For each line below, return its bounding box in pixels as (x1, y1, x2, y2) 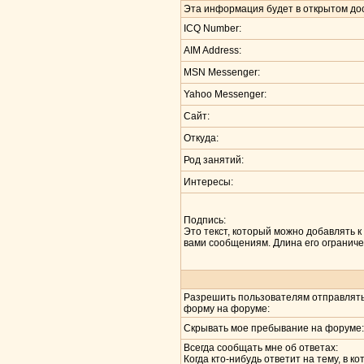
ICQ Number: (184, 23, 241, 34)
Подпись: (184, 214, 226, 226)
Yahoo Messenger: (184, 89, 266, 100)
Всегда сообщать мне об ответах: (184, 342, 338, 353)
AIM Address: (184, 45, 241, 56)
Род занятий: (184, 154, 244, 166)
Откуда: (184, 132, 219, 144)
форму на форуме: (184, 303, 270, 314)
